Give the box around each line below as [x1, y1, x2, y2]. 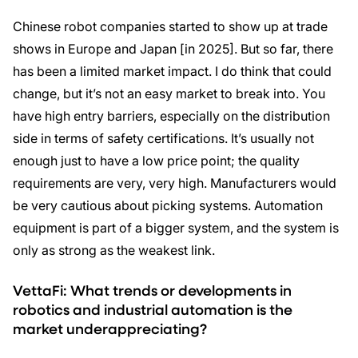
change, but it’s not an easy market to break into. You [13, 86, 325, 101]
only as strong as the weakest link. [13, 242, 215, 258]
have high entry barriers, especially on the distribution [13, 108, 330, 124]
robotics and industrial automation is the [13, 300, 292, 319]
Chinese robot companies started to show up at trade [13, 18, 328, 34]
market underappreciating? [13, 319, 207, 338]
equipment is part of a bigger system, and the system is [13, 220, 339, 236]
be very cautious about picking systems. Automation [13, 197, 323, 213]
